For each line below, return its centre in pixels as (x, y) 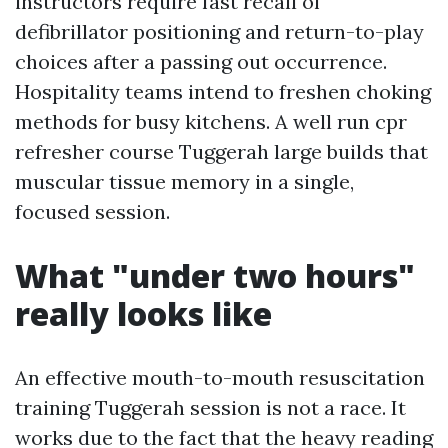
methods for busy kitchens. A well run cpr (211, 121)
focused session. (92, 211)
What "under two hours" (215, 275)
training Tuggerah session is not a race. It (210, 407)
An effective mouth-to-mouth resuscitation (220, 377)
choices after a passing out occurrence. (201, 61)
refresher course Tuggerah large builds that (221, 151)
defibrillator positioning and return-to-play (219, 31)
